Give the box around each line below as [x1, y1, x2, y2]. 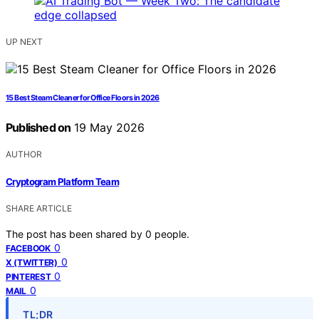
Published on [6, 120, 71, 135]
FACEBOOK [6, 242, 51, 253]
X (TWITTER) [6, 256, 58, 268]
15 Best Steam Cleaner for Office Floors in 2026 [6, 93, 159, 103]
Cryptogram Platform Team [6, 175, 120, 187]
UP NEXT [6, 36, 43, 48]
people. [155, 227, 189, 240]
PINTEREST [6, 271, 51, 282]
